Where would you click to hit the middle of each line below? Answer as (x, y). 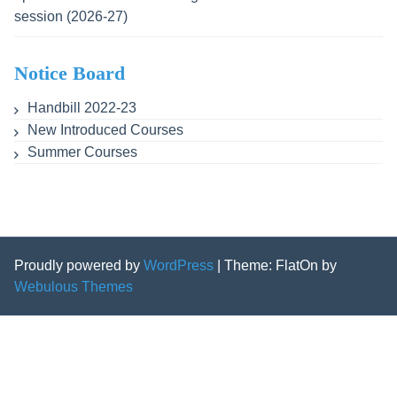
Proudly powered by (78, 265)
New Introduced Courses (105, 116)
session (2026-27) (70, 16)
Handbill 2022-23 (82, 94)
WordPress (178, 265)
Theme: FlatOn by (280, 265)
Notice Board (69, 73)
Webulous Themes (73, 286)
